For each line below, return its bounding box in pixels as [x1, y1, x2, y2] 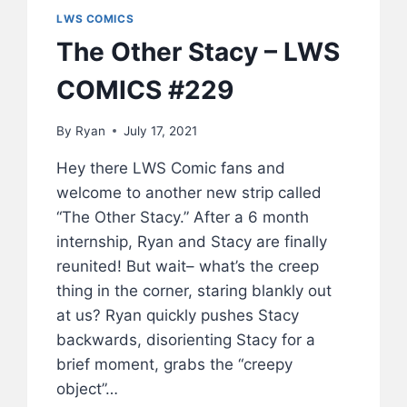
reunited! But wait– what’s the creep [56, 256, 320, 275]
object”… [56, 379, 119, 398]
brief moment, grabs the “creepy [56, 354, 293, 373]
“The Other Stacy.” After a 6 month [56, 207, 310, 226]
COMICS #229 [56, 74, 234, 106]
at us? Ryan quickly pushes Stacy [56, 305, 300, 324]
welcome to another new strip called [56, 183, 323, 202]
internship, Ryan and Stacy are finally [56, 232, 328, 251]
